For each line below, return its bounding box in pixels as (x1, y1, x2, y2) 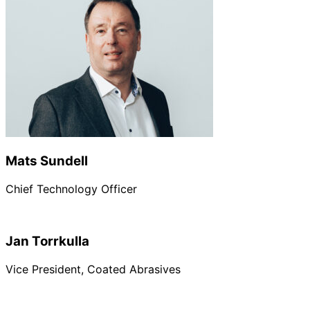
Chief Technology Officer (6, 181, 137, 196)
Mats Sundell (6, 152, 88, 169)
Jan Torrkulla (6, 233, 89, 250)
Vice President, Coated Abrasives (6, 262, 181, 277)
